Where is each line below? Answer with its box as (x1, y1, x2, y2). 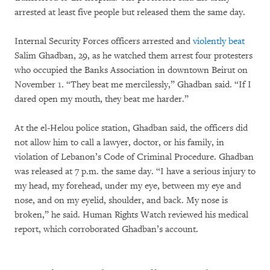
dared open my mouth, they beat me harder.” (14, 93, 189, 105)
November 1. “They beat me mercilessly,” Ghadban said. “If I (14, 78, 251, 90)
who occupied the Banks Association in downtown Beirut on (14, 64, 248, 76)
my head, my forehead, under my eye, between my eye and (14, 180, 241, 192)
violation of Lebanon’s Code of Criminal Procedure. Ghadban (14, 151, 254, 163)
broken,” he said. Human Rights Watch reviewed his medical (14, 209, 248, 221)
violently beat (193, 35, 245, 47)
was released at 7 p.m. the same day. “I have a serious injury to (14, 165, 256, 177)
